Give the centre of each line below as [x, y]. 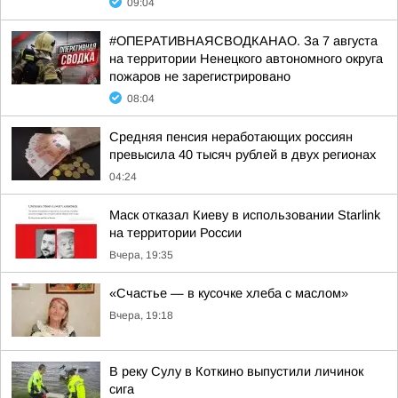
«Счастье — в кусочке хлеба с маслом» [229, 293]
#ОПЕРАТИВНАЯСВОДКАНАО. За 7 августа [243, 41]
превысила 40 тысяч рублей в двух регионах [243, 155]
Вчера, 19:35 [141, 255]
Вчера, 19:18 [141, 315]
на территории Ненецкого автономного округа [246, 59]
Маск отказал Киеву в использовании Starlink [245, 215]
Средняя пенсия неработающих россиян [231, 137]
